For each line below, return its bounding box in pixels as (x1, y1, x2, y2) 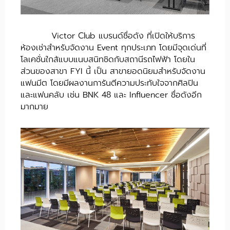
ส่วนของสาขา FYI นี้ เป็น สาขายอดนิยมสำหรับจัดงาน (21, 65, 205, 78)
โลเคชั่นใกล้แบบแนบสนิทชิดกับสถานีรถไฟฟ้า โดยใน (21, 53, 195, 66)
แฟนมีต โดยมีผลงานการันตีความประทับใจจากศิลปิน (21, 76, 198, 89)
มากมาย (21, 100, 48, 113)
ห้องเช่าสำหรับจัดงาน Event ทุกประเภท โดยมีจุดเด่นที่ (21, 41, 206, 54)
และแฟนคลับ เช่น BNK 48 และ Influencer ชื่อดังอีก (21, 88, 202, 101)
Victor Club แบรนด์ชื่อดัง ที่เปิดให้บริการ (51, 29, 195, 42)
